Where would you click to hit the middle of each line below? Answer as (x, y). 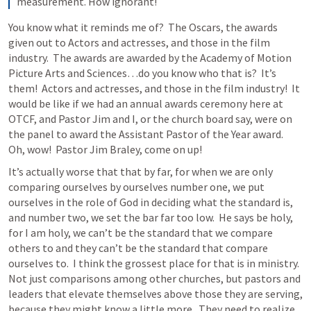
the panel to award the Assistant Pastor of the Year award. (146, 134)
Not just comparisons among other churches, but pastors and (154, 279)
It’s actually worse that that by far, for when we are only (141, 172)
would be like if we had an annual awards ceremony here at (146, 104)
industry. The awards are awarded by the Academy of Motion (150, 58)
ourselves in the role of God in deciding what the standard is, (151, 202)
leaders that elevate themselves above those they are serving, (155, 294)
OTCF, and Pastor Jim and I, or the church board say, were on (150, 119)
